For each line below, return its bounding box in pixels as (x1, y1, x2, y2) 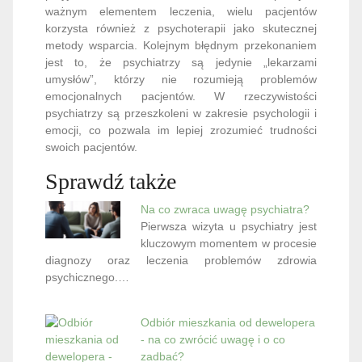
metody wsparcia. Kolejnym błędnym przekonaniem (45, 39, 317, 52)
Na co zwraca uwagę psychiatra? (140, 203, 309, 216)
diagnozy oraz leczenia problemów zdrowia (45, 254, 317, 267)
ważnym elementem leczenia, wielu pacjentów (45, 5, 317, 18)
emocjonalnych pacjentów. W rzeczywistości (45, 90, 317, 103)
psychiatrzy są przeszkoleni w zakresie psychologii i (45, 107, 317, 120)
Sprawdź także (45, 169, 176, 194)
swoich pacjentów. (45, 141, 137, 154)
